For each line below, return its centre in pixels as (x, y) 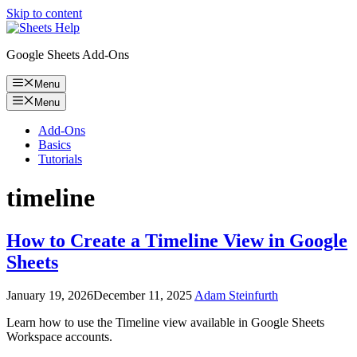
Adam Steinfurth (236, 296)
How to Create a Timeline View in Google (177, 240)
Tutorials (60, 159)
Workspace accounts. (59, 337)
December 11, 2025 (143, 296)
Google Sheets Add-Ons (68, 55)
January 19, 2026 (50, 296)
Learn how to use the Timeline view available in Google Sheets (165, 323)
